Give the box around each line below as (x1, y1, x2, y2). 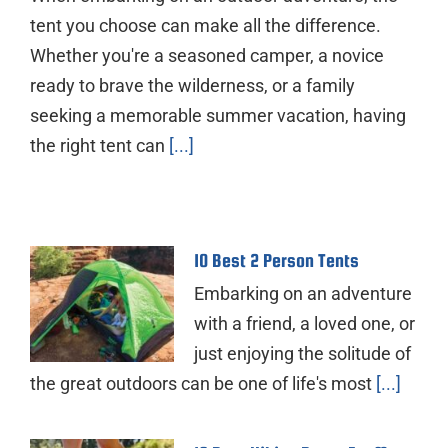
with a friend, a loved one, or (194, 313, 415, 335)
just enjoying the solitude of (194, 343, 411, 365)
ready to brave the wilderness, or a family (30, 75, 355, 97)
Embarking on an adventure (194, 283, 412, 305)
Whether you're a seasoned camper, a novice (30, 45, 384, 67)
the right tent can (30, 135, 165, 157)
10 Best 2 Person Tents (194, 250, 359, 272)
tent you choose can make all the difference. (30, 15, 381, 37)
